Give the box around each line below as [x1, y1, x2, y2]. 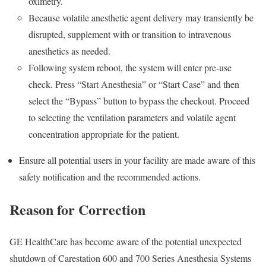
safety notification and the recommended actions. [19, 170, 201, 183]
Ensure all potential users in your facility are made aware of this [19, 153, 255, 166]
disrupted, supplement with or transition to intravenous [28, 27, 231, 40]
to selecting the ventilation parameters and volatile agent [28, 110, 236, 123]
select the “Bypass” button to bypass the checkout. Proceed [28, 94, 249, 107]
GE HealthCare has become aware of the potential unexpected [9, 235, 242, 248]
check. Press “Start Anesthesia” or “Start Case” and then [28, 77, 239, 90]
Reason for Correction [9, 198, 145, 220]
